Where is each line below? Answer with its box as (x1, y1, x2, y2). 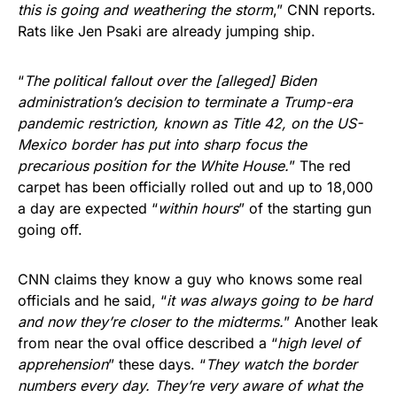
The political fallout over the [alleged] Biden (24, 71, 316, 90)
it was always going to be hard (167, 291, 372, 309)
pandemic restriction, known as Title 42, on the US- (18, 113, 362, 132)
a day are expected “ (18, 198, 158, 217)
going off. (18, 220, 82, 238)
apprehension (18, 354, 108, 373)
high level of (277, 333, 360, 352)
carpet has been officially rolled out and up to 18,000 (18, 177, 373, 196)
